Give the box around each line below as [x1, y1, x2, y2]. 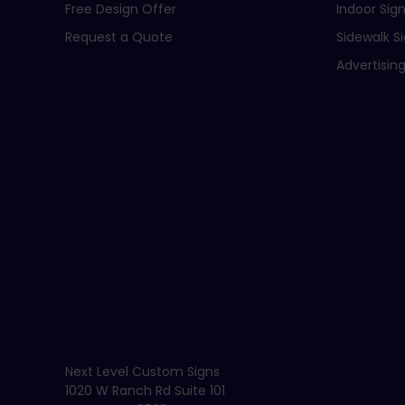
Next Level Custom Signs [65, 362, 220, 381]
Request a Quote [65, 27, 173, 46]
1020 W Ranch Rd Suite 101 [65, 381, 225, 400]
